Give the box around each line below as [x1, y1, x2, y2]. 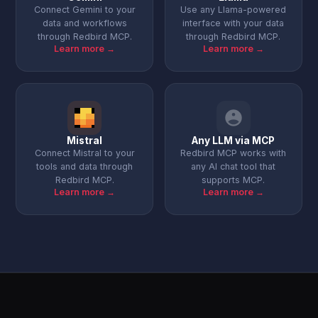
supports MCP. [202, 175, 265, 185]
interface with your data [182, 18, 285, 28]
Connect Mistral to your [34, 148, 135, 158]
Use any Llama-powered [180, 4, 287, 15]
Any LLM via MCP [192, 135, 275, 146]
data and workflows [42, 18, 127, 28]
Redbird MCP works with [180, 148, 287, 158]
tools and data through [36, 161, 133, 172]
